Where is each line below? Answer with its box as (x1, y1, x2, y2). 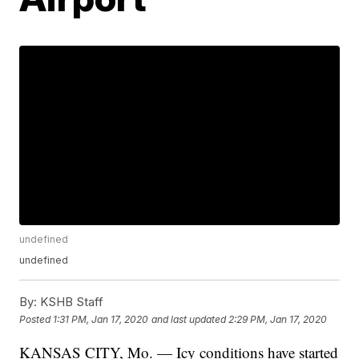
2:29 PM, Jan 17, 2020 (228, 313, 328, 325)
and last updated (151, 313, 227, 325)
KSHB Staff (37, 294, 104, 310)
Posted (19, 313, 54, 325)
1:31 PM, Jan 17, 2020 (53, 313, 149, 325)
